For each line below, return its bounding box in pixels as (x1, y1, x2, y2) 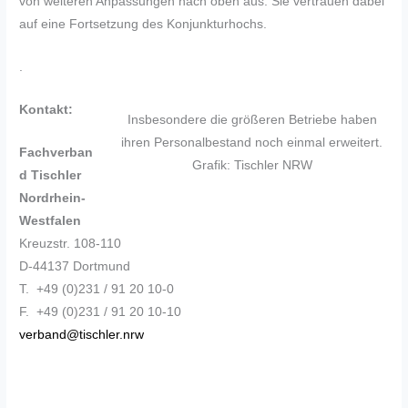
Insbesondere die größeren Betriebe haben (127, 112, 377, 127)
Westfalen (19, 213, 82, 228)
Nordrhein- (19, 190, 87, 205)
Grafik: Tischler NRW (191, 158, 312, 172)
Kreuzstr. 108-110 (19, 236, 122, 250)
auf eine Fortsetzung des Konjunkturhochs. (19, 17, 268, 31)
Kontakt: (19, 102, 74, 117)
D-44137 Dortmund (19, 259, 131, 273)
